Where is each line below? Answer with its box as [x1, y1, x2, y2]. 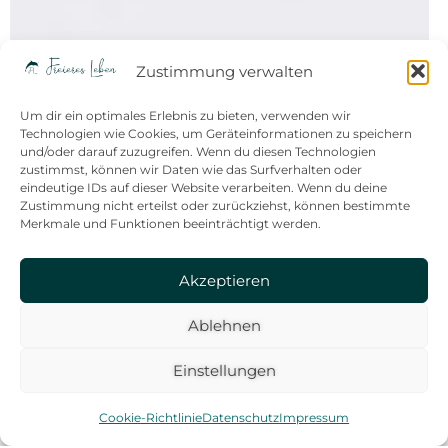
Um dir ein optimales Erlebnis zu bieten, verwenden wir [20, 108, 351, 123]
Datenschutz [202, 410, 279, 425]
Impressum [279, 410, 349, 425]
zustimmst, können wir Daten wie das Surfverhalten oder [20, 162, 362, 177]
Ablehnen [187, 315, 261, 335]
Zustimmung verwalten [135, 61, 313, 81]
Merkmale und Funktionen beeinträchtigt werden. [20, 216, 321, 231]
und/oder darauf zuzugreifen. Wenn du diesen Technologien [20, 144, 376, 159]
